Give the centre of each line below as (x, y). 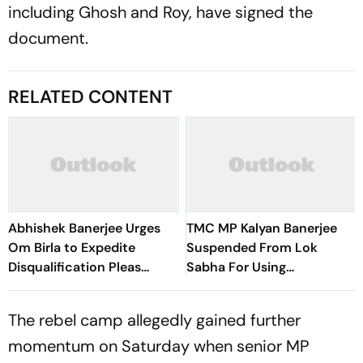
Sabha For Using (236, 267)
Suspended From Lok (252, 248)
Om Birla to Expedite (72, 248)
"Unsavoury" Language (255, 286)
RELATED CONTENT (90, 97)
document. (48, 38)
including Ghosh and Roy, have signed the (160, 12)
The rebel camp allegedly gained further (154, 320)
